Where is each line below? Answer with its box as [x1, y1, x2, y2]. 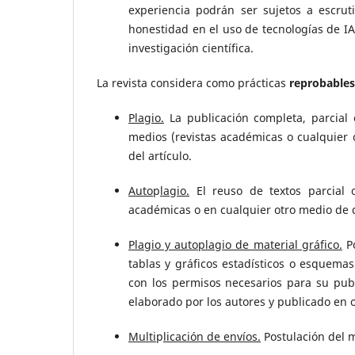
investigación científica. [128, 40, 254, 55]
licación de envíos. [163, 329, 261, 345]
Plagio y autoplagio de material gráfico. [128, 237, 342, 253]
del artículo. [128, 148, 192, 164]
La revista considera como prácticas [97, 75, 289, 90]
